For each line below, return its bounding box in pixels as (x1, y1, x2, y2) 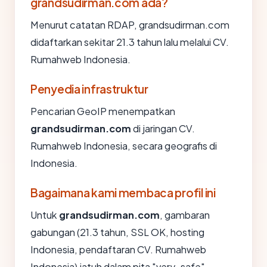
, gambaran (160, 208, 210, 221)
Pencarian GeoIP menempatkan (30, 104, 175, 117)
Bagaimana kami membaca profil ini (30, 185, 216, 200)
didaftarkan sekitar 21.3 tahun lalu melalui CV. (30, 35, 229, 48)
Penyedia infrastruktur (30, 81, 148, 96)
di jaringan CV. (131, 122, 195, 135)
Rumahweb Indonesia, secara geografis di (30, 139, 217, 152)
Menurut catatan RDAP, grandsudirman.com (30, 18, 229, 31)
